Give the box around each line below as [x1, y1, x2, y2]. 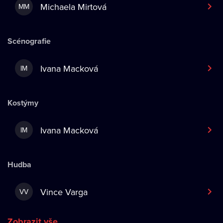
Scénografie [7, 35, 51, 47]
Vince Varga [40, 185, 88, 198]
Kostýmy [7, 97, 38, 109]
